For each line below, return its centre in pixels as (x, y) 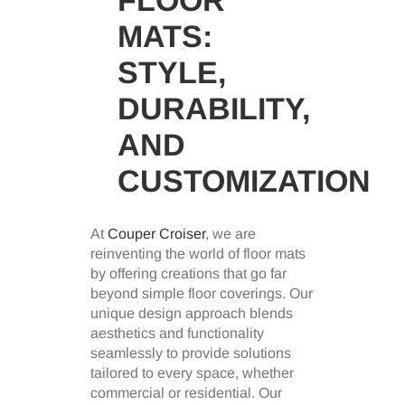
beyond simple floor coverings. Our (202, 293)
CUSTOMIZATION (244, 180)
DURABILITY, (214, 108)
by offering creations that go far (188, 273)
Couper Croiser (156, 233)
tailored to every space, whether (192, 372)
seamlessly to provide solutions (191, 353)
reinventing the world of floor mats (198, 253)
